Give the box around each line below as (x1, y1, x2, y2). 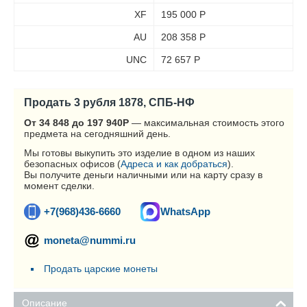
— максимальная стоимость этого (129, 117, 284, 128)
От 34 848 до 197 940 (24, 117, 123, 128)
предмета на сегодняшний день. (24, 128, 171, 139)
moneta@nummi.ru (44, 234, 136, 246)
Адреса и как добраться (121, 158, 228, 169)
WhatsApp (160, 206, 210, 217)
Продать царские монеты (44, 263, 158, 274)
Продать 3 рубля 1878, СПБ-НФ (24, 96, 195, 108)
